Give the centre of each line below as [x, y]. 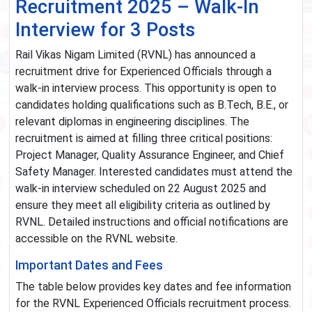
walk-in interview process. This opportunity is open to [146, 88]
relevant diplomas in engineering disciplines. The [132, 122]
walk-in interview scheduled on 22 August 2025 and [141, 189]
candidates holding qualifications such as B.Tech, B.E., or [152, 105]
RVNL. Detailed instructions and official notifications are [152, 222]
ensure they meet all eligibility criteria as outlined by [143, 205]
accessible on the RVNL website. [96, 239]
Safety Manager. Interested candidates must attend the [154, 172]
